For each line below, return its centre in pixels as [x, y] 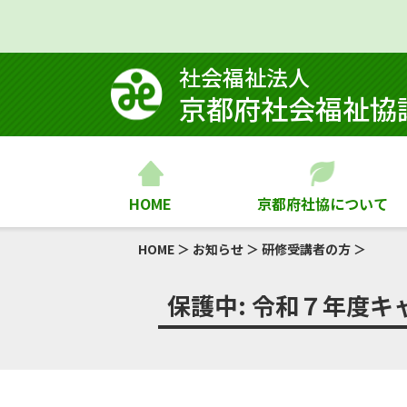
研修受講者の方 [306, 249]
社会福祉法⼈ [244, 77]
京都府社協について [322, 203]
